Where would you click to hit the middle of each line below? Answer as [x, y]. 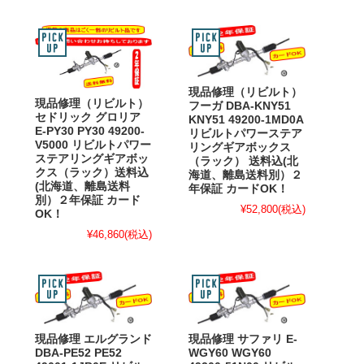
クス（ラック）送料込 [92, 173]
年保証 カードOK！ [238, 189]
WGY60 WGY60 [230, 353]
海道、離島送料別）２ [245, 175]
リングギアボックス [240, 148]
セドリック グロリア [88, 118]
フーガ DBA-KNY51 [240, 106]
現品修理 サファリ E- [243, 339]
